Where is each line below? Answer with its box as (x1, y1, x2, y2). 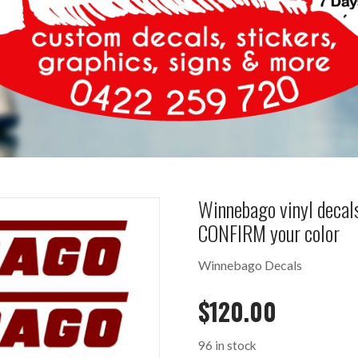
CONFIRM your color (197, 217, 340, 249)
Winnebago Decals (197, 257, 302, 273)
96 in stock (197, 338, 257, 353)
